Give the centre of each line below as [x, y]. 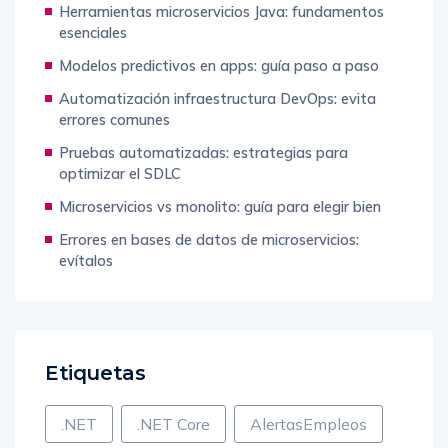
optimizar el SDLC [120, 174]
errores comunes [114, 120]
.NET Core [173, 424]
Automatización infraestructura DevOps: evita [217, 99]
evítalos [86, 261]
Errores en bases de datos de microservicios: [209, 240]
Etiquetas [95, 373]
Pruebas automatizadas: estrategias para [203, 153]
